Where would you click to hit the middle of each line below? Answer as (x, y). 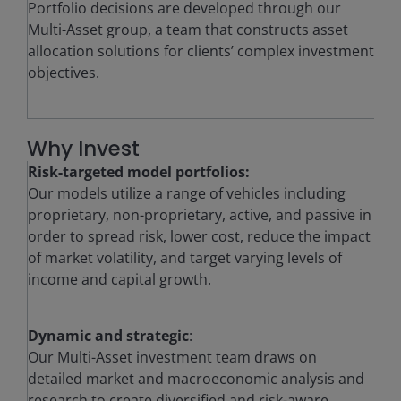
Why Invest (83, 149)
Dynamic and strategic (108, 336)
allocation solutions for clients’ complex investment (201, 51)
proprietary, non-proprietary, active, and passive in (200, 215)
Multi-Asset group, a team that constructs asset (188, 30)
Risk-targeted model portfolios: (139, 172)
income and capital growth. (119, 279)
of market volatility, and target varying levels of (185, 258)
